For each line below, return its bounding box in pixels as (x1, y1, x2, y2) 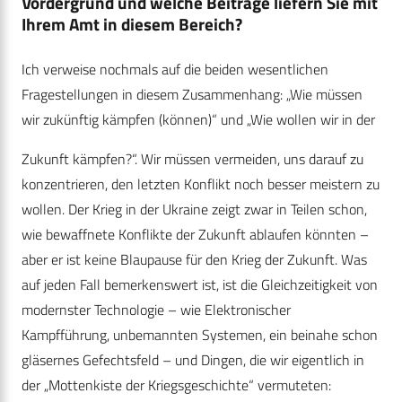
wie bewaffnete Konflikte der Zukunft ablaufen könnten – (22, 223, 369, 246)
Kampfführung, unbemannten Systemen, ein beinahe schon (22, 324, 378, 346)
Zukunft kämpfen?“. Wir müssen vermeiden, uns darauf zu (22, 148, 363, 170)
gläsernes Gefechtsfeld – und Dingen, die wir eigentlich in (22, 349, 364, 371)
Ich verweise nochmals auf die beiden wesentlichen (22, 58, 328, 81)
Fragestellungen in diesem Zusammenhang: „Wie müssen (22, 83, 363, 106)
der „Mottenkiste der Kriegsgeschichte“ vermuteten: (22, 374, 331, 397)
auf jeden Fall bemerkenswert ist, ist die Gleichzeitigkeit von (22, 274, 378, 296)
